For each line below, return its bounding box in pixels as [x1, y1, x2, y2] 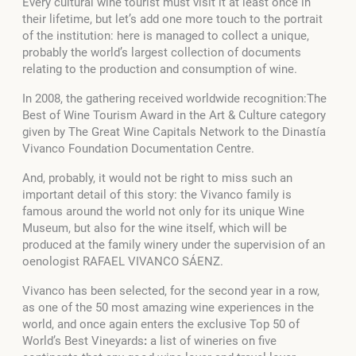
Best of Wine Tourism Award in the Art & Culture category [22, 108, 326, 123]
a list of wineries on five [147, 334, 277, 349]
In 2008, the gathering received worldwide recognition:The [22, 91, 327, 106]
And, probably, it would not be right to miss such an [22, 171, 292, 186]
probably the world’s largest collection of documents [22, 45, 301, 60]
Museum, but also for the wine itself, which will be [22, 221, 287, 236]
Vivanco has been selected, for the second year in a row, [22, 284, 319, 299]
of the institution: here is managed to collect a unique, [22, 29, 309, 44]
